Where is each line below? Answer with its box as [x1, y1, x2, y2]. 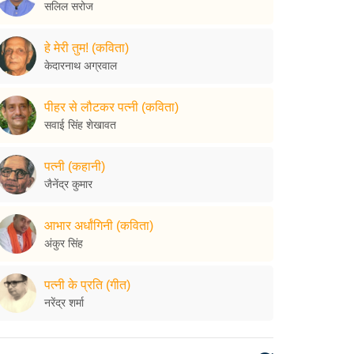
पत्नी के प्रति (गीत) [44, 277, 130, 292]
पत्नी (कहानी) [44, 159, 105, 173]
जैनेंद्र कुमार [44, 177, 92, 190]
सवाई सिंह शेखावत [44, 118, 116, 131]
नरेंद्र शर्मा [44, 296, 84, 309]
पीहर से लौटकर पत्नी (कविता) [44, 100, 179, 114]
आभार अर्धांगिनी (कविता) [44, 218, 153, 232]
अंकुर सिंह [44, 236, 83, 250]
